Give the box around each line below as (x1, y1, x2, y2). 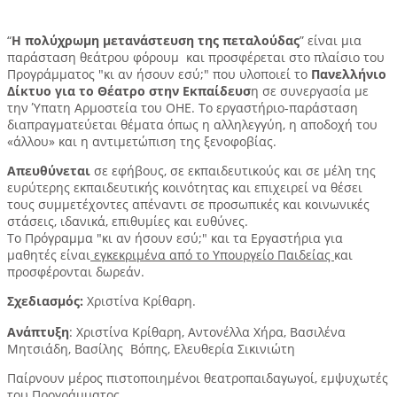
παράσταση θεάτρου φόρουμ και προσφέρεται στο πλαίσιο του (7, 49, 385, 66)
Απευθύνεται (7, 162, 90, 180)
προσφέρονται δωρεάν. (7, 263, 144, 281)
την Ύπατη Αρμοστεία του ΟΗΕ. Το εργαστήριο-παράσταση (7, 99, 358, 117)
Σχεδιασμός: (7, 292, 83, 310)
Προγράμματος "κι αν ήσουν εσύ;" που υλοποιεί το (7, 66, 311, 83)
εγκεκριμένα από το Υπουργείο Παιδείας (90, 246, 334, 264)
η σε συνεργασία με (251, 82, 369, 100)
